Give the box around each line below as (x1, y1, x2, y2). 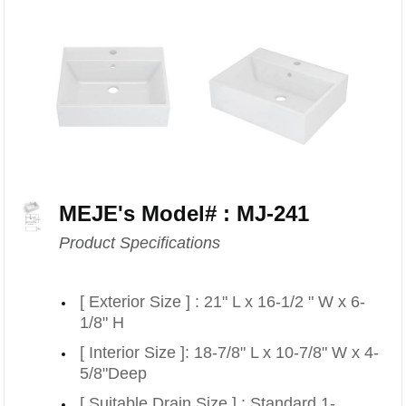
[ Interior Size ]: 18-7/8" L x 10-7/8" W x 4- (80, 343, 380, 362)
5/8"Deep (80, 363, 148, 382)
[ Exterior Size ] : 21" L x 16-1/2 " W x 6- (80, 292, 366, 311)
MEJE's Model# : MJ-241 (59, 200, 310, 226)
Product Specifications (59, 233, 221, 252)
